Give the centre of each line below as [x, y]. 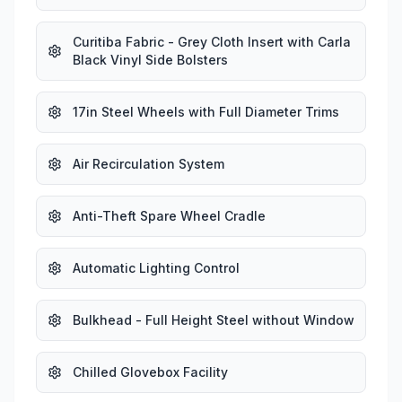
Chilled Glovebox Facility [150, 371]
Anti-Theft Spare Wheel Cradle [169, 215]
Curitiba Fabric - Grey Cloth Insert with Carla [212, 41]
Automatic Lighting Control [156, 267]
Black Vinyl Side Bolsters [150, 59]
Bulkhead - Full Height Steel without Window [214, 319]
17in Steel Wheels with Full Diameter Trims [206, 111]
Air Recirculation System [149, 163]
